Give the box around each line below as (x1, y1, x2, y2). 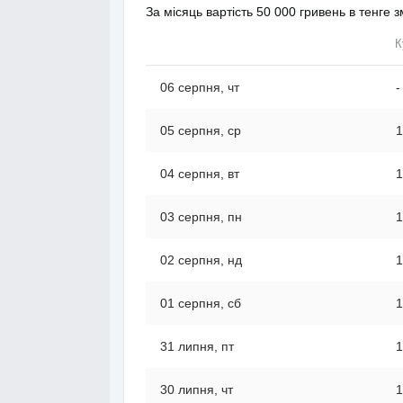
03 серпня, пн (160, 210, 242, 224)
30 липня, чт (160, 382, 233, 397)
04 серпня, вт (160, 166, 239, 181)
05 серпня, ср (160, 123, 241, 138)
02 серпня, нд (160, 253, 242, 267)
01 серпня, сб (160, 296, 241, 310)
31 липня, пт (160, 339, 234, 354)
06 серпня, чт (160, 80, 239, 94)
